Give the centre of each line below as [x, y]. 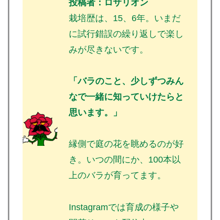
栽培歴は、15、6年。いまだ [124, 18]
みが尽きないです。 [108, 49]
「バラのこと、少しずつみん [126, 81]
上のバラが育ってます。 [117, 176]
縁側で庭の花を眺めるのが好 [126, 144]
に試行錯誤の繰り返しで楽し [126, 34]
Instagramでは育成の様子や [124, 207]
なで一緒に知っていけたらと [126, 97]
